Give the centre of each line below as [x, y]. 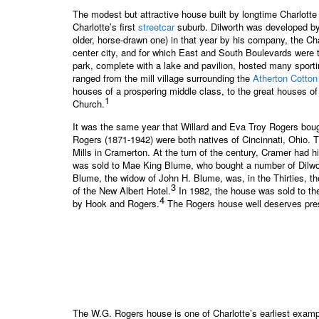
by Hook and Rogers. [116, 203]
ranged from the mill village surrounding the [163, 78]
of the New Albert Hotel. [122, 190]
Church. [89, 103]
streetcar [156, 26]
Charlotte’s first [105, 26]
